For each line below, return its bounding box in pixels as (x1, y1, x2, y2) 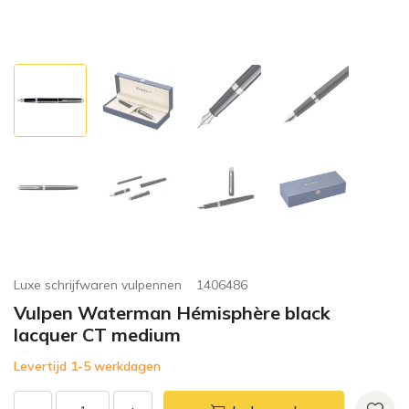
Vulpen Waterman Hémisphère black (14, 301, 330, 325)
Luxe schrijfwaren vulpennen (14, 277, 182, 294)
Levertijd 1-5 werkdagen (14, 358, 161, 375)
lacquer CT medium (14, 323, 181, 347)
